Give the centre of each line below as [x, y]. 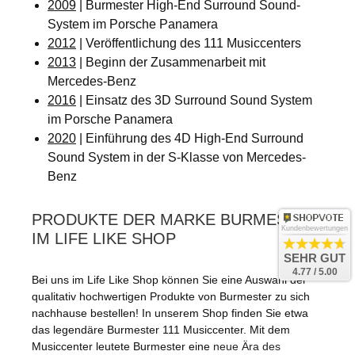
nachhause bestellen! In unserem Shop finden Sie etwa [170, 313]
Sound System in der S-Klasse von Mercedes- [177, 157]
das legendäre [69, 329]
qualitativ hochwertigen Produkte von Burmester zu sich [171, 296]
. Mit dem [267, 329]
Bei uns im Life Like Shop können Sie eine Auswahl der [169, 279]
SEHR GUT [315, 258]
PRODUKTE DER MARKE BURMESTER [175, 219]
